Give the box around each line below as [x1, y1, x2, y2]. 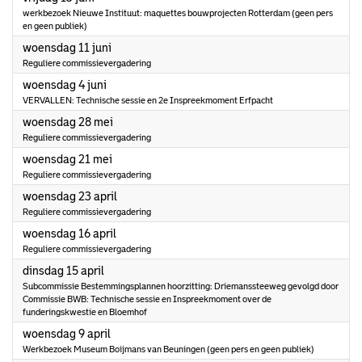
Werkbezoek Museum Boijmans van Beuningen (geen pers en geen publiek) [23, 344, 314, 354]
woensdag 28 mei [23, 116, 113, 128]
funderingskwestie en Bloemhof [23, 307, 147, 317]
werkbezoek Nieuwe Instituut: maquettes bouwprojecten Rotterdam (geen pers [23, 8, 333, 18]
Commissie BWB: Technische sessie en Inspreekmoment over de [23, 294, 271, 304]
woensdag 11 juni [23, 41, 112, 54]
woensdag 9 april [23, 327, 111, 340]
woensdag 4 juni [23, 78, 107, 91]
